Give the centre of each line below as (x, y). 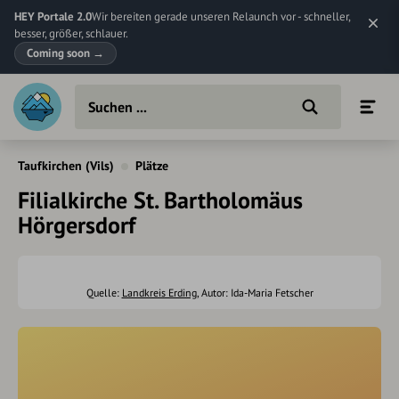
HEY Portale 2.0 (53, 16)
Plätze (152, 166)
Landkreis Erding (159, 293)
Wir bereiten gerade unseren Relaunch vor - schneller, (221, 16)
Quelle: (104, 293)
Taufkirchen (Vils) (66, 166)
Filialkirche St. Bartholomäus (160, 200)
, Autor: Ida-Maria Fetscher (255, 293)
